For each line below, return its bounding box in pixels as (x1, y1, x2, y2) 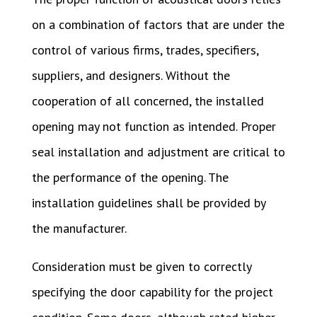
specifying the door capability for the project (31, 284, 273, 301)
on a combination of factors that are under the (31, 16, 284, 33)
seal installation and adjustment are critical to (31, 144, 285, 161)
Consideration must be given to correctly (31, 258, 251, 275)
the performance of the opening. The (31, 169, 229, 186)
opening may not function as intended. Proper (31, 118, 276, 135)
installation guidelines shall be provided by (31, 195, 265, 212)
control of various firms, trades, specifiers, (31, 42, 258, 59)
